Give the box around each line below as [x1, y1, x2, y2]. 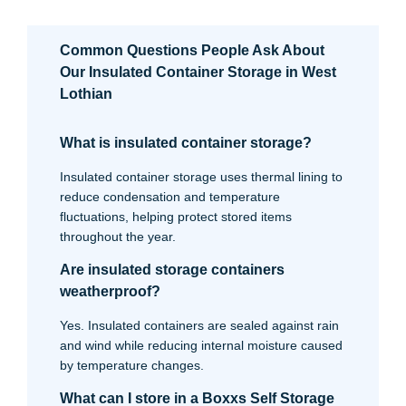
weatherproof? [60, 284, 160, 299]
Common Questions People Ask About [60, 43, 324, 58]
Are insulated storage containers [60, 262, 285, 277]
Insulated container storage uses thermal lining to [60, 169, 343, 184]
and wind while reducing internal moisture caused [60, 338, 343, 353]
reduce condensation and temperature [60, 189, 280, 204]
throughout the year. [60, 229, 176, 244]
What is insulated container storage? [60, 135, 312, 150]
